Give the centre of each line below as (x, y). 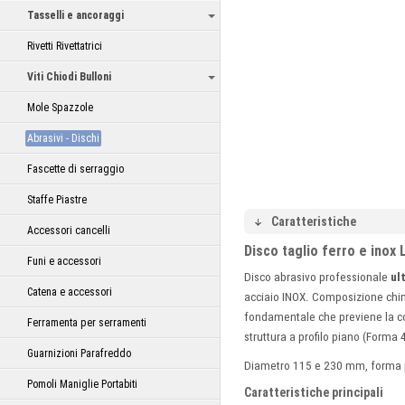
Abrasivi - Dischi (63, 138)
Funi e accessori (64, 261)
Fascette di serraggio (75, 169)
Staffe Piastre (57, 200)
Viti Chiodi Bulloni (69, 77)
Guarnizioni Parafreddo (79, 353)
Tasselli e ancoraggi (75, 15)
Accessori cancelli (69, 231)
